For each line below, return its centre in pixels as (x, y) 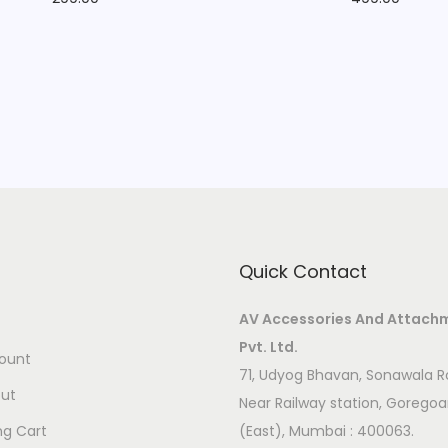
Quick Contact (303, 271)
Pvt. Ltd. (268, 346)
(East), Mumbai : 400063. (326, 430)
